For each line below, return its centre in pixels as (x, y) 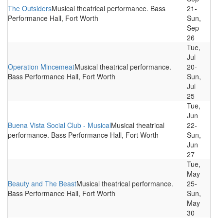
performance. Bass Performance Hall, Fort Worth (83, 135)
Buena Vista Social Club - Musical (59, 125)
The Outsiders (30, 8)
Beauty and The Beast (42, 183)
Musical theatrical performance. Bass (109, 8)
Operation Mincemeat (41, 67)
